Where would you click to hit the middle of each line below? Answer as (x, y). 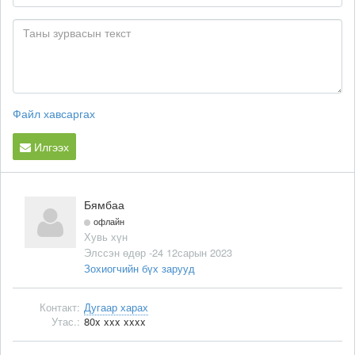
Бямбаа (104, 204)
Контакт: (60, 307)
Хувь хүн (106, 236)
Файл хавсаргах (54, 113)
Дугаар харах (116, 307)
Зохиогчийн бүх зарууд (139, 268)
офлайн (109, 221)
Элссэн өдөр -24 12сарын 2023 (158, 252)
